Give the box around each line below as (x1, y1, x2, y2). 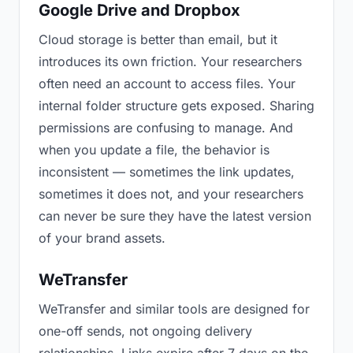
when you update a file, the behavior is (39, 142, 269, 158)
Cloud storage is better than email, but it (39, 32, 277, 47)
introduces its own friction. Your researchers (39, 54, 302, 69)
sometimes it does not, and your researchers (39, 186, 303, 202)
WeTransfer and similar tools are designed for (39, 301, 310, 317)
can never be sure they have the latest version (39, 208, 311, 224)
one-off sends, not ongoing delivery (39, 323, 252, 339)
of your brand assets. (39, 230, 165, 246)
